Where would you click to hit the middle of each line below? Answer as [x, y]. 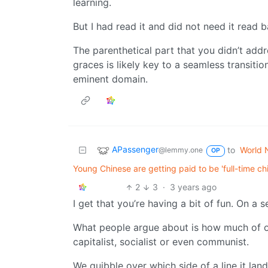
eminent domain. [110, 79]
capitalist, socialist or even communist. [161, 242]
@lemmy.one [181, 150]
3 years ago [193, 187]
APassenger [135, 150]
